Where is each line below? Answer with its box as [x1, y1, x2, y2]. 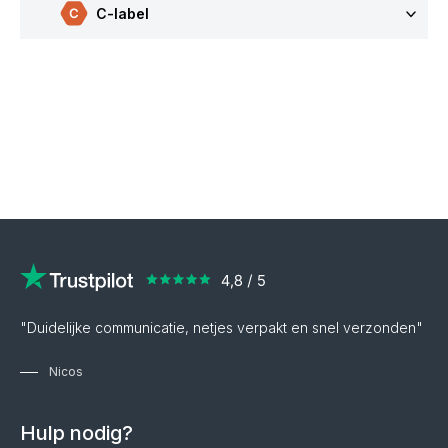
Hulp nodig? [20, 421, 133, 445]
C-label [92, 5, 149, 22]
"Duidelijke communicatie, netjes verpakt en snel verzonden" [20, 319, 423, 336]
